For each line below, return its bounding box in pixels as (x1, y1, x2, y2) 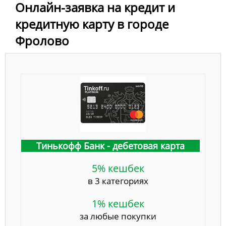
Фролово (15, 32, 69, 49)
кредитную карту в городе (15, 16, 168, 33)
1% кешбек (92, 197, 144, 211)
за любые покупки (80, 210, 156, 222)
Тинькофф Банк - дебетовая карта (36, 140, 185, 152)
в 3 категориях (88, 175, 148, 187)
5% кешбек (92, 161, 144, 176)
